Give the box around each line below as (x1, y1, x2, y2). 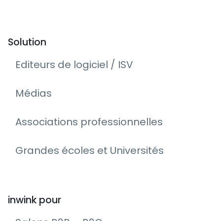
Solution (8, 36, 46, 49)
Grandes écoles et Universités (15, 144, 164, 158)
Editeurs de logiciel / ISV (15, 58, 133, 72)
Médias (15, 86, 52, 101)
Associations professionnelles (15, 115, 163, 129)
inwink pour (8, 193, 61, 207)
